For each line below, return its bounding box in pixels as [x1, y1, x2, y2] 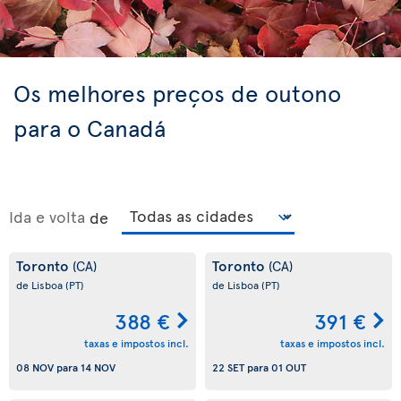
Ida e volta [9, 205, 85, 227]
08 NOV [16, 360, 54, 375]
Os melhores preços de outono [13, 76, 341, 108]
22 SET [212, 360, 244, 375]
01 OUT [271, 360, 306, 375]
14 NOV [81, 360, 115, 375]
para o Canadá [13, 111, 166, 143]
